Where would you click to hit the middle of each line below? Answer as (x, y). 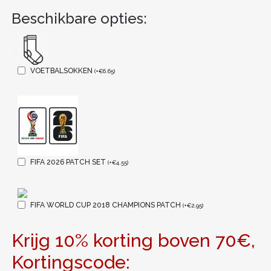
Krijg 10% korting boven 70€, (133, 240)
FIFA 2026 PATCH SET (69, 162)
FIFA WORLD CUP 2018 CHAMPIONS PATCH (106, 205)
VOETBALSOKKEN (62, 70)
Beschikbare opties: (79, 18)
